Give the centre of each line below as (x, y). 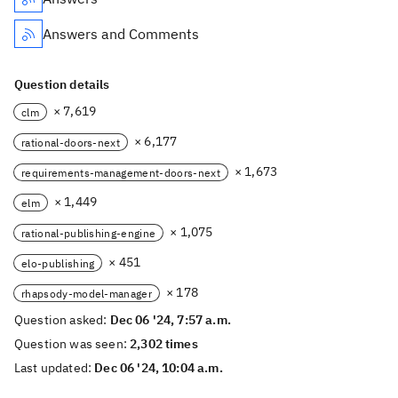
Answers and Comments (121, 34)
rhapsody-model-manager (87, 293)
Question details (62, 84)
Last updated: (55, 368)
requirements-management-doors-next (121, 172)
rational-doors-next (71, 142)
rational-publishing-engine (89, 233)
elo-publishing (58, 263)
